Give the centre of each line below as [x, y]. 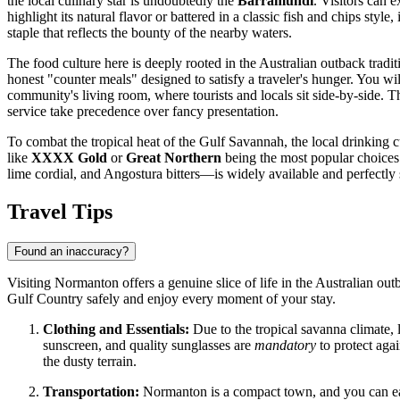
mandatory [285, 346]
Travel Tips [60, 212]
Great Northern [174, 158]
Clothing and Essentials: [116, 329]
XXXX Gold [69, 158]
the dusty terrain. [90, 362]
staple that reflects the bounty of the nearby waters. [150, 33]
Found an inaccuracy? [71, 252]
